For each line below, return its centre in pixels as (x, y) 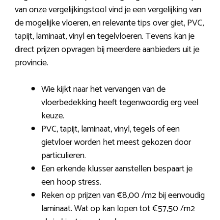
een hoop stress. (71, 182)
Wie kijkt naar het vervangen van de (103, 90)
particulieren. (64, 156)
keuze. (53, 116)
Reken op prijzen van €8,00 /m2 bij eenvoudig (123, 196)
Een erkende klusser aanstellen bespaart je (117, 169)
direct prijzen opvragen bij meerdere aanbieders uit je (107, 50)
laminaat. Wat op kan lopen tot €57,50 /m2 (118, 209)
